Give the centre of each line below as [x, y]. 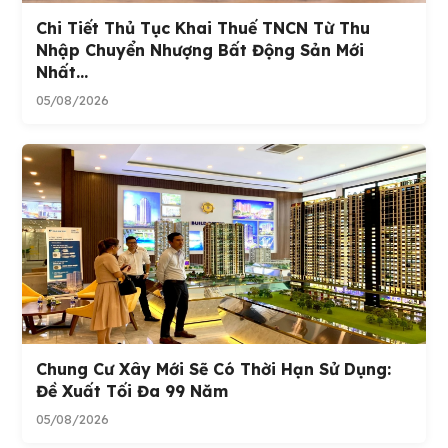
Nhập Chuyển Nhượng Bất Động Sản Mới [200, 50]
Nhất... [62, 72]
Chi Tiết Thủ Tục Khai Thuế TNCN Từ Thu [203, 28]
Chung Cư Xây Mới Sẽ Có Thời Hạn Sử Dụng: [214, 369]
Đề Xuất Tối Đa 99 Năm [132, 391]
